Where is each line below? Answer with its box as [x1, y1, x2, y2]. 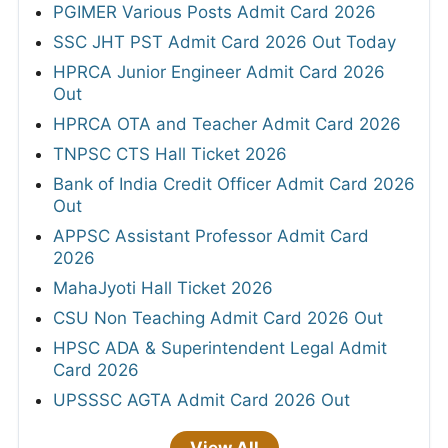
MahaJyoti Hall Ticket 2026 [53, 277, 273, 298]
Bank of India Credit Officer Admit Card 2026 [53, 173, 415, 194]
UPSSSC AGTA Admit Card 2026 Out [53, 389, 350, 410]
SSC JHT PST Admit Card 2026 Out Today [53, 31, 396, 52]
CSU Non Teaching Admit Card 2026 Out [53, 307, 383, 328]
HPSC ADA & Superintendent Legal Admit [53, 337, 387, 358]
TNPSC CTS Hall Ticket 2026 [53, 143, 287, 164]
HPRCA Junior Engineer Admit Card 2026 [53, 61, 385, 82]
